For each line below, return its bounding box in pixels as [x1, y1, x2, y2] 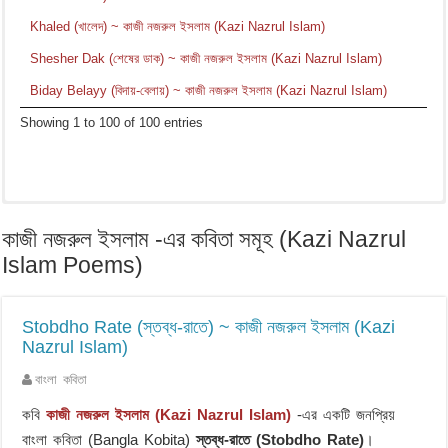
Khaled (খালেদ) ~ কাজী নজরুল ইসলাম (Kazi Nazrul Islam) [30, 18, 326, 34]
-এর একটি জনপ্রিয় [291, 405, 396, 423]
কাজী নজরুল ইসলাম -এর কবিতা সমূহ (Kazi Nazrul [2, 226, 407, 252]
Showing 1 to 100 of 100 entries [20, 114, 204, 130]
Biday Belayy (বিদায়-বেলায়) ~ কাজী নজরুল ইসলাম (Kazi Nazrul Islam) [30, 82, 388, 98]
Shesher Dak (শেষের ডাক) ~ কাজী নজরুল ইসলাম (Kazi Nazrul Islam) [30, 50, 383, 66]
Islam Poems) [2, 252, 144, 278]
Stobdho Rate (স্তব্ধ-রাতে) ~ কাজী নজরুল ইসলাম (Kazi [22, 316, 396, 337]
